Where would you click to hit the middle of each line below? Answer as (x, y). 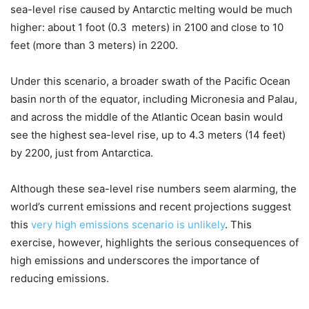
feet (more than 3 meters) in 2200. (94, 45)
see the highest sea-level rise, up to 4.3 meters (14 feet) (148, 134)
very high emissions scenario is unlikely (128, 224)
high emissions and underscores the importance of (135, 260)
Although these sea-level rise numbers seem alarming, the (153, 188)
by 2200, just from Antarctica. (82, 152)
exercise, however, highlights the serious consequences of (154, 242)
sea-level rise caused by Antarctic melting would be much (151, 9)
